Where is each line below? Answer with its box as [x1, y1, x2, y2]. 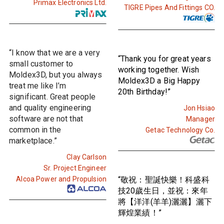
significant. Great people [9, 91, 96, 101]
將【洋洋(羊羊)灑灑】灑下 [118, 196, 212, 206]
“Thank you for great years [118, 53, 211, 63]
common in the [9, 124, 61, 134]
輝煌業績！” [118, 207, 161, 217]
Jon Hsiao [183, 103, 215, 112]
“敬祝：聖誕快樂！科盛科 [118, 174, 209, 184]
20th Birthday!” [118, 86, 171, 96]
